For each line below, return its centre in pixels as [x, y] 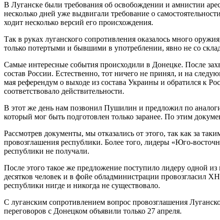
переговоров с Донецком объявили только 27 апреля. [93, 211]
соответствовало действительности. [64, 91]
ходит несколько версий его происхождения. [79, 23]
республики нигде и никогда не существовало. [82, 186]
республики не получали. [47, 151]
